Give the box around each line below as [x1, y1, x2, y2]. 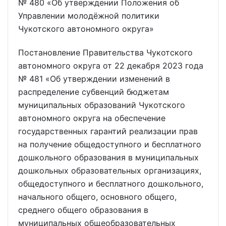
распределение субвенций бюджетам [18, 86, 169, 97]
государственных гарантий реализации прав [18, 126, 198, 136]
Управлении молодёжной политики [18, 11, 159, 21]
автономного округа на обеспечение [18, 112, 165, 123]
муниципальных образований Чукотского [18, 99, 185, 110]
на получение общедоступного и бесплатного [18, 139, 201, 149]
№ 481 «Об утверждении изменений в [18, 73, 170, 84]
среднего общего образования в [18, 204, 148, 215]
